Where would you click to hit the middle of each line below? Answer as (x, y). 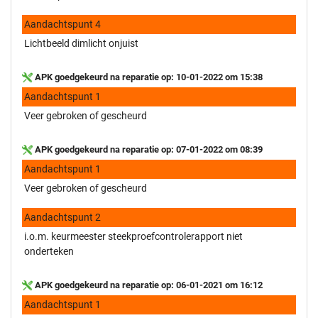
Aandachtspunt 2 (62, 217)
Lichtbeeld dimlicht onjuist (81, 43)
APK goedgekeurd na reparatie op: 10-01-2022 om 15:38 (148, 77)
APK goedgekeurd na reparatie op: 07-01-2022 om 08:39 (148, 149)
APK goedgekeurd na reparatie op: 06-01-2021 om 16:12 (148, 285)
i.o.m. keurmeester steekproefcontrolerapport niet (133, 236)
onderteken (49, 251)
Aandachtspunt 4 (62, 24)
